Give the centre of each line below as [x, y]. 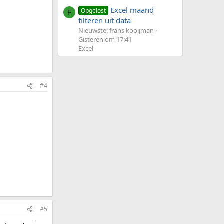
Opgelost [94, 11]
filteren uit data [105, 21]
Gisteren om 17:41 [105, 40]
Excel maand [132, 10]
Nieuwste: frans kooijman [116, 31]
